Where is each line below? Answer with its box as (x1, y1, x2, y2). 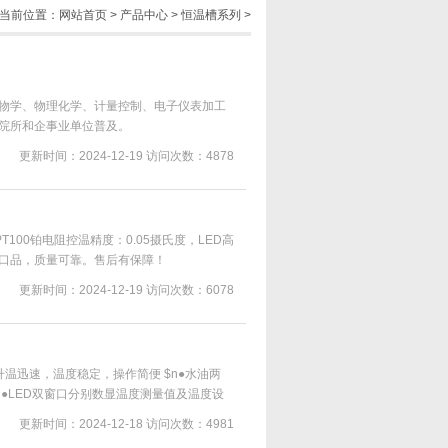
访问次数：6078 (146, 283, 234, 297)
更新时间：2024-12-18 (19, 417, 143, 431)
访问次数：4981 (146, 417, 234, 431)
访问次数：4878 (146, 149, 234, 163)
